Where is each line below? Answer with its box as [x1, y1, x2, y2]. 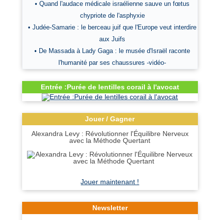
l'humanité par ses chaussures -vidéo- [58, 59, 166, 66]
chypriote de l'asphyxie [80, 12, 145, 19]
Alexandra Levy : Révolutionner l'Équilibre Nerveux [31, 130, 189, 137]
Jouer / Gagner [85, 115, 135, 123]
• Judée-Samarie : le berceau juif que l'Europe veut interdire [28, 24, 197, 31]
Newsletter [92, 204, 128, 212]
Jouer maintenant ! [81, 178, 139, 186]
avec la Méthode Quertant [69, 137, 151, 144]
